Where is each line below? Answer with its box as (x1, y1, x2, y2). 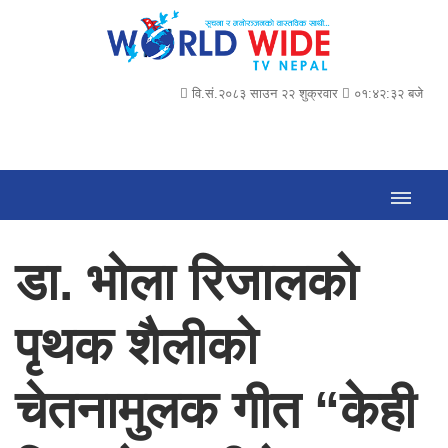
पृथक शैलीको (15, 316, 258, 375)
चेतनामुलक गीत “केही (15, 380, 416, 439)
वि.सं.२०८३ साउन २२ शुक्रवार (188, 85, 338, 101)
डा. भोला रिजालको (15, 252, 358, 311)
